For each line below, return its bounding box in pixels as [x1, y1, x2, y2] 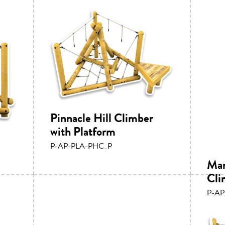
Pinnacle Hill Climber [50, 108, 153, 127]
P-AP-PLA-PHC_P [50, 139, 112, 152]
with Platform [50, 122, 116, 141]
